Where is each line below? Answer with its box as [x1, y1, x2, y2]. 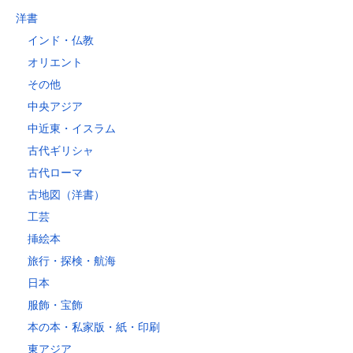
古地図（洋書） [28, 188, 105, 202]
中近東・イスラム [28, 122, 116, 136]
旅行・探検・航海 [28, 255, 116, 268]
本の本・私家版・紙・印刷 [28, 321, 160, 334]
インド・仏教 [28, 34, 94, 47]
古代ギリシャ [28, 144, 94, 158]
